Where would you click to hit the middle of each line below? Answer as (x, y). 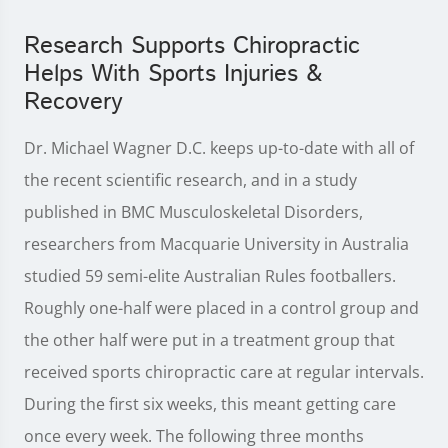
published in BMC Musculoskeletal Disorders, (193, 212)
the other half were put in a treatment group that (209, 340)
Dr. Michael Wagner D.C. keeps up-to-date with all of (219, 148)
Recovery (73, 102)
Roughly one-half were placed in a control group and (221, 308)
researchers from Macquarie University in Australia (216, 244)
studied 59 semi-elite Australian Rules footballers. (210, 276)
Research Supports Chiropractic (192, 46)
